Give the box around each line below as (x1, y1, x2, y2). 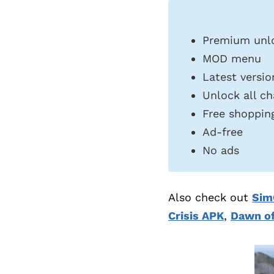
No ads (202, 143, 239, 157)
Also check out (168, 190, 252, 204)
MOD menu (202, 51, 261, 65)
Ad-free (202, 125, 243, 138)
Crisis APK (168, 209, 224, 222)
